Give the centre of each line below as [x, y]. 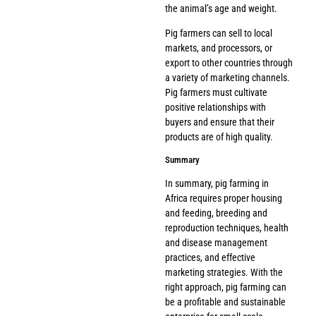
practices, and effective [210, 258]
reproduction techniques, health [227, 228]
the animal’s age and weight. [221, 8]
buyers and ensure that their [220, 122]
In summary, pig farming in [217, 184]
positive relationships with [215, 107]
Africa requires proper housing [224, 199]
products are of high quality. [219, 136]
